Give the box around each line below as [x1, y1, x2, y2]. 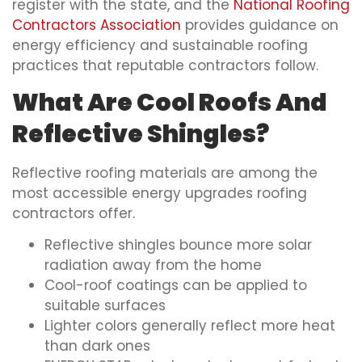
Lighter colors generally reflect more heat [44, 316, 335, 336]
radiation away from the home [44, 255, 262, 276]
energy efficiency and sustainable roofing [12, 35, 308, 55]
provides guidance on [181, 15, 339, 35]
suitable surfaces [44, 296, 166, 316]
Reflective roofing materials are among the [12, 162, 318, 183]
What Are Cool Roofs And [12, 85, 327, 120]
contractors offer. [12, 203, 135, 223]
